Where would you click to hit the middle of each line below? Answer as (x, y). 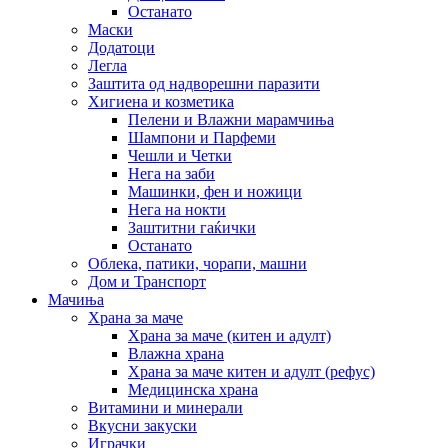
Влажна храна (176, 353)
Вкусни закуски (142, 425)
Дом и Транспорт (147, 281)
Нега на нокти (177, 209)
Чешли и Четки (180, 155)
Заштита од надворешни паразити (204, 83)
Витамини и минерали (165, 407)
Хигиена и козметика (161, 101)
